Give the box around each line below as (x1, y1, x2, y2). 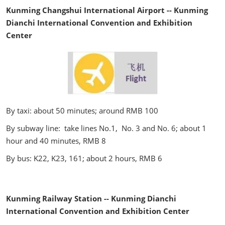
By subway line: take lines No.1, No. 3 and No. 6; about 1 (6, 123, 206, 134)
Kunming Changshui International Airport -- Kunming (6, 5, 208, 16)
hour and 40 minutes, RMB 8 (6, 136, 106, 146)
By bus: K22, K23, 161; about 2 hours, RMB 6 (6, 153, 162, 164)
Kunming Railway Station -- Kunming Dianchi (6, 193, 176, 204)
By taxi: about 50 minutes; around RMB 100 (6, 105, 158, 116)
